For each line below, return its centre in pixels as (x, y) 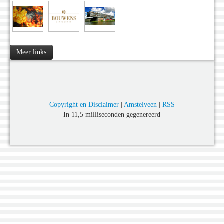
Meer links (31, 52)
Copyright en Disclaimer (84, 104)
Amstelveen (140, 104)
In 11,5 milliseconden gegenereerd (112, 114)
